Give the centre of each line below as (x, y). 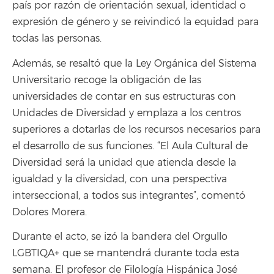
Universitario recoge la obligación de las (107, 80)
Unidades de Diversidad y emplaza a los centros (127, 113)
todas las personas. (57, 39)
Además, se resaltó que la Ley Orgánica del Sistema (134, 63)
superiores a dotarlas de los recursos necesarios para (136, 129)
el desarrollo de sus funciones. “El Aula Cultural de (130, 146)
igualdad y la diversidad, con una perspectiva (120, 179)
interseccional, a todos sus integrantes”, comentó (129, 195)
